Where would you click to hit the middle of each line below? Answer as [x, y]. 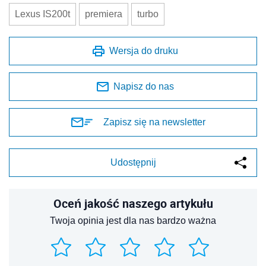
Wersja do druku [144, 50]
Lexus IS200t [42, 14]
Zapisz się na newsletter [154, 122]
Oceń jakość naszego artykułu [133, 203]
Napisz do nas [144, 86]
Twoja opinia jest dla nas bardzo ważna [133, 220]
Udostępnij [133, 162]
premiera [104, 14]
